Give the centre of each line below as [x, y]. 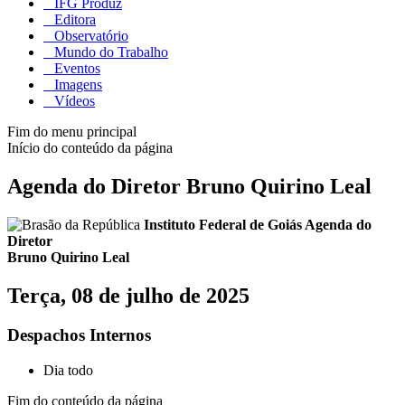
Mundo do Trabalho [109, 52]
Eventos [75, 68]
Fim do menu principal [72, 131]
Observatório [89, 35]
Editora [73, 19]
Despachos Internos [79, 335]
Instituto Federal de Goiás [224, 224]
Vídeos [73, 100]
